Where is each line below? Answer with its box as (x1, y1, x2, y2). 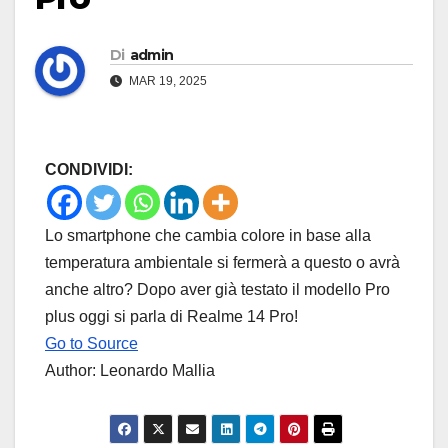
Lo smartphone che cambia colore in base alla (45, 227, 371, 245)
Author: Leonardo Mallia (45, 362, 215, 380)
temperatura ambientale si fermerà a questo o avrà (45, 254, 400, 272)
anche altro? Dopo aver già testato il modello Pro (45, 281, 390, 299)
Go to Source (45, 335, 138, 353)
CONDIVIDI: (45, 161, 133, 179)
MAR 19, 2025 (126, 74, 207, 89)
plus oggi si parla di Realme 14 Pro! (45, 308, 298, 326)
